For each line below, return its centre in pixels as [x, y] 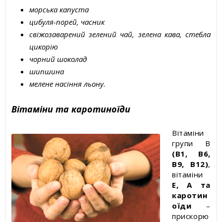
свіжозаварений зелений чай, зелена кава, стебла [120, 34]
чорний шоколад [58, 59]
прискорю [191, 216]
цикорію [44, 47]
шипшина [47, 71]
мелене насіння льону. [67, 84]
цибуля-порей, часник [67, 22]
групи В [191, 143]
